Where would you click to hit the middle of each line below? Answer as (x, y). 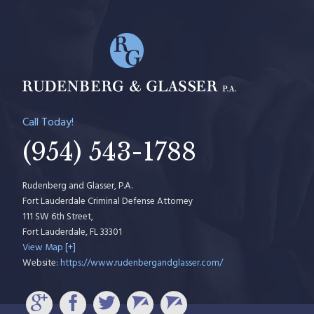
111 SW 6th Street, (58, 217)
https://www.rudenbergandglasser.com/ (142, 263)
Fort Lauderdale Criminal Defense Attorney (108, 202)
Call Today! (48, 123)
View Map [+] (49, 248)
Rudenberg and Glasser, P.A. (77, 186)
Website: (41, 263)
